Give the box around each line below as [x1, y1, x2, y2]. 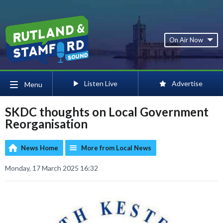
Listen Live [84, 79, 117, 88]
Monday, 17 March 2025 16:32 [5, 164, 98, 172]
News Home [21, 144, 58, 152]
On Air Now [169, 35, 203, 44]
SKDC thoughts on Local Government [5, 105, 209, 119]
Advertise [172, 79, 203, 88]
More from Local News [81, 144, 151, 152]
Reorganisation [5, 116, 88, 131]
